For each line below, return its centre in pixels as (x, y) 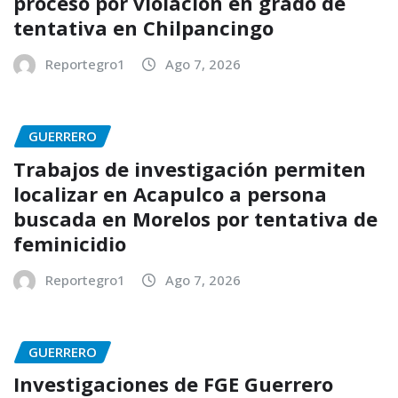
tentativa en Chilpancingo (143, 27)
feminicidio (70, 243)
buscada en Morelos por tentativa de (195, 218)
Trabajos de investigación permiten (190, 168)
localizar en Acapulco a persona (170, 193)
